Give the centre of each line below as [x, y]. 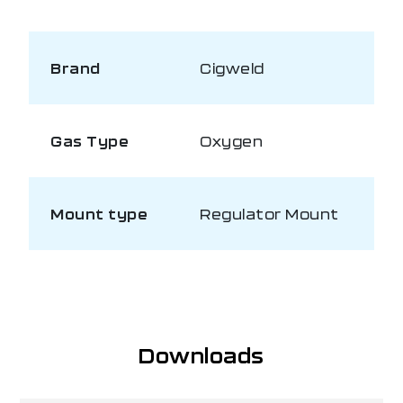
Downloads [201, 355]
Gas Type [90, 140]
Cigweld [232, 67]
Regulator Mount [269, 213]
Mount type [99, 213]
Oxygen [231, 140]
